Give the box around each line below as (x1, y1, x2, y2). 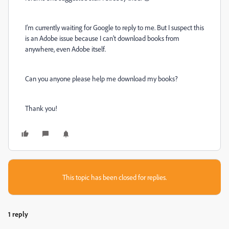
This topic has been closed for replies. (62, 173, 167, 181)
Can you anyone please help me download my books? (25, 74, 178, 83)
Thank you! (25, 104, 57, 112)
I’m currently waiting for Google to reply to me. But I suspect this (25, 23, 204, 32)
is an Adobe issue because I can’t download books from (25, 34, 179, 42)
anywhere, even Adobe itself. (25, 44, 106, 53)
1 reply (8, 210, 28, 218)
